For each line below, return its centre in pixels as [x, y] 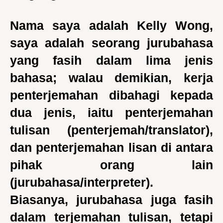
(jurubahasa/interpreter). [82, 182]
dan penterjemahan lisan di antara [111, 147]
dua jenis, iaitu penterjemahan [111, 112]
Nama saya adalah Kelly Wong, [111, 25]
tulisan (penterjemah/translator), [111, 130]
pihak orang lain [111, 165]
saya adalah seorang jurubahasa [111, 43]
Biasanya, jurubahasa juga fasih [111, 200]
